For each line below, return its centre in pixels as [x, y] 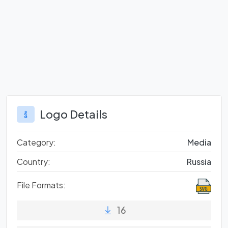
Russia [199, 162]
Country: [34, 162]
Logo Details [74, 115]
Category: [36, 142]
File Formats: [41, 185]
